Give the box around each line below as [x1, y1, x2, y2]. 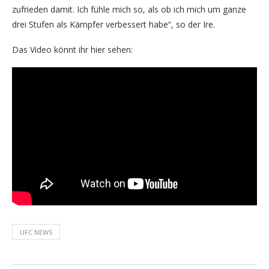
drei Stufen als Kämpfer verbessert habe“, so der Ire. [12, 19, 215, 30]
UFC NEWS [20, 227, 52, 237]
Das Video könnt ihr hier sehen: [12, 44, 133, 55]
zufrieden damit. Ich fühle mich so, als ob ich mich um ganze [12, 4, 246, 15]
